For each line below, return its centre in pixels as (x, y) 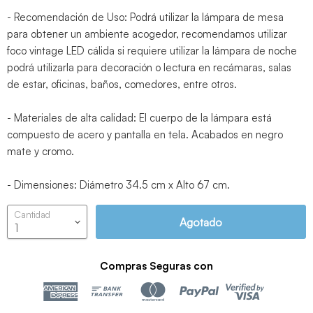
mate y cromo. (41, 152)
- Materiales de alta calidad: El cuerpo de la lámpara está (139, 118)
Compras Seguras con (156, 266)
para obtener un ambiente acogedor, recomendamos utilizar (147, 34)
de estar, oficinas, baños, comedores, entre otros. (122, 85)
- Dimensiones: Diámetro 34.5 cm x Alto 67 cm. (118, 185)
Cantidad (32, 215)
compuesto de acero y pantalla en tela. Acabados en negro (145, 135)
